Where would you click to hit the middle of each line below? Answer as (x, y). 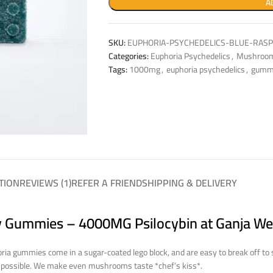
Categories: (128, 56)
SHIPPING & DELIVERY (190, 183)
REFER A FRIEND (107, 183)
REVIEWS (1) (45, 183)
